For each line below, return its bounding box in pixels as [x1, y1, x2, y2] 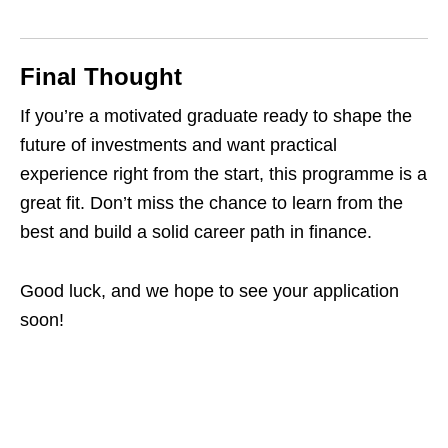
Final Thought [20, 63, 182, 91]
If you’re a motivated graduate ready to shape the [20, 106, 412, 127]
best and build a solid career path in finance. [20, 222, 372, 243]
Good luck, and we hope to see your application [20, 281, 399, 302]
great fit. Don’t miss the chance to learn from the [20, 193, 403, 214]
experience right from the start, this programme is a [20, 164, 427, 185]
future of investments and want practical [20, 135, 337, 156]
